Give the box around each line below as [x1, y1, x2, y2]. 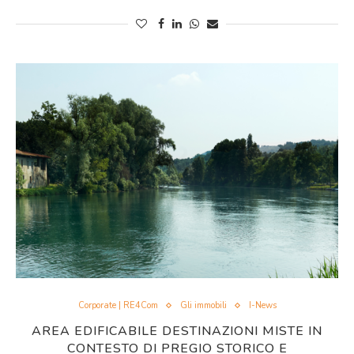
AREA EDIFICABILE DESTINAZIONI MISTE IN [32, 322, 322, 340]
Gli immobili [179, 299, 227, 311]
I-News [248, 299, 277, 311]
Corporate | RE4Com [77, 299, 158, 311]
